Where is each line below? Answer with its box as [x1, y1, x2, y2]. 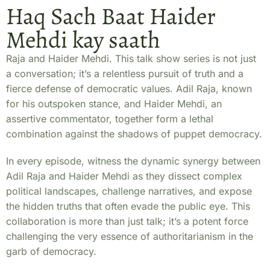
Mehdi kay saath [6, 24, 160, 55]
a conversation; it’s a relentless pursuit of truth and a [6, 67, 243, 80]
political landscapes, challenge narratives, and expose [6, 185, 252, 197]
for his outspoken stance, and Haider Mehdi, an [6, 98, 222, 110]
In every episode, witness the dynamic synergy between [6, 155, 260, 167]
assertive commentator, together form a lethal [6, 113, 213, 125]
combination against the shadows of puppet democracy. [6, 128, 262, 140]
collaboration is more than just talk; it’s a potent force [6, 215, 248, 227]
